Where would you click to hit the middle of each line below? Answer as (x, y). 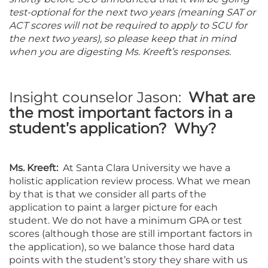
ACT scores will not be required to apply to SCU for (128, 25)
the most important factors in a (121, 112)
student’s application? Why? (113, 128)
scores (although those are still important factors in (131, 233)
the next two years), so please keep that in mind (123, 38)
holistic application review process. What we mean (130, 181)
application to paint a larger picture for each (113, 207)
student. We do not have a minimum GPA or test (126, 220)
